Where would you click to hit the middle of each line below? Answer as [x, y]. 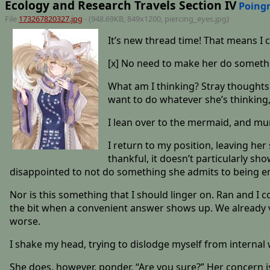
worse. [25, 221]
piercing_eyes [189, 18]
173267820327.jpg [50, 18]
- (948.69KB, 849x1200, [123, 18]
